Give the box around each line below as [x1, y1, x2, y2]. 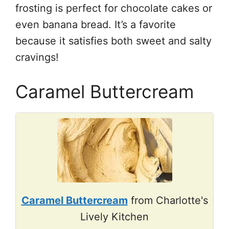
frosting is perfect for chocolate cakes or [15, 2, 212, 14]
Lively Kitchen [80, 210, 149, 223]
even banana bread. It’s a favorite [15, 18, 176, 31]
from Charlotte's [127, 194, 208, 207]
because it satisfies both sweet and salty [15, 34, 212, 47]
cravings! [15, 51, 59, 63]
